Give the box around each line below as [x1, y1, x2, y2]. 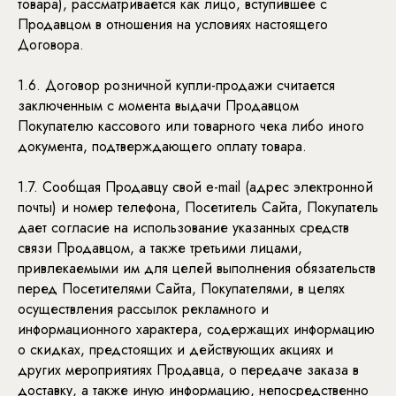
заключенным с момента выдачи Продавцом [18, 95, 299, 116]
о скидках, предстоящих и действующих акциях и [18, 339, 333, 360]
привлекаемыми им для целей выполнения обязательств [18, 258, 376, 278]
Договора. [18, 34, 84, 55]
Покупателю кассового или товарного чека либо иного [18, 116, 364, 136]
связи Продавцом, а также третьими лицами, [18, 238, 302, 258]
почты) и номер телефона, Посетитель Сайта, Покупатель [18, 197, 378, 217]
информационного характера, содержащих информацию [18, 319, 375, 339]
